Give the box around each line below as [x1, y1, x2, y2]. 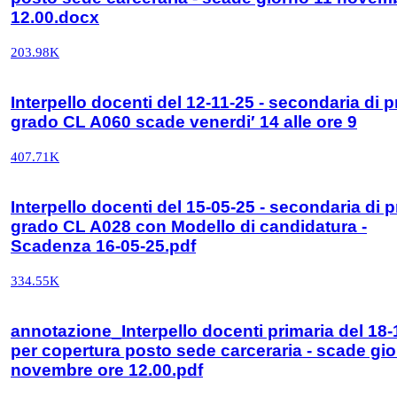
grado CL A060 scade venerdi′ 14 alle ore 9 [11, 112, 357, 131]
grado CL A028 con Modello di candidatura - [11, 216, 367, 236]
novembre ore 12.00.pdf [11, 360, 203, 379]
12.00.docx [11, 7, 99, 27]
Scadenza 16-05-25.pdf [11, 236, 196, 255]
